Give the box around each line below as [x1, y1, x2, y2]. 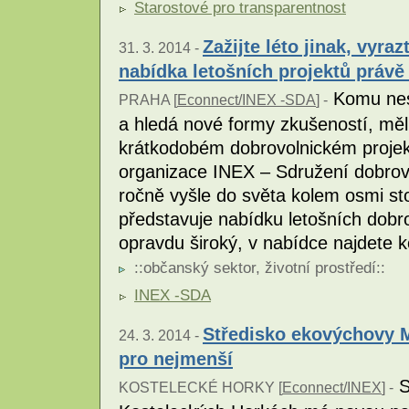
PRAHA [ [119, 92, 177, 109]
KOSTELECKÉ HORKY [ [119, 380, 282, 396]
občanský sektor [143, 259, 256, 278]
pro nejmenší [119, 348, 233, 370]
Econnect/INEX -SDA [177, 92, 316, 109]
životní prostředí [265, 259, 376, 278]
